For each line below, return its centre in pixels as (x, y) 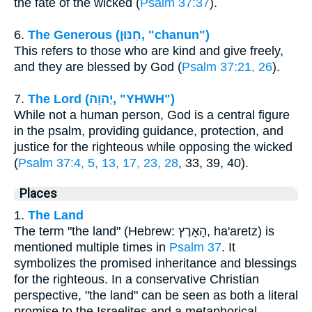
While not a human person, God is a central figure (152, 115)
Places (38, 194)
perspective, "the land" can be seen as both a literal (156, 296)
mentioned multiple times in (92, 248)
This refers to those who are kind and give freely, (149, 51)
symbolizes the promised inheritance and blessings (155, 264)
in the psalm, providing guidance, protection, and (149, 131)
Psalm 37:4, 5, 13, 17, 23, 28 (98, 163)
